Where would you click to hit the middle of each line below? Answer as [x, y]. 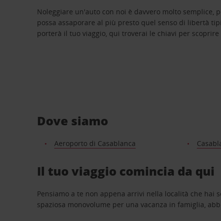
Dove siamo [73, 120]
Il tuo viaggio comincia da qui [126, 171]
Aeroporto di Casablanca [95, 143]
